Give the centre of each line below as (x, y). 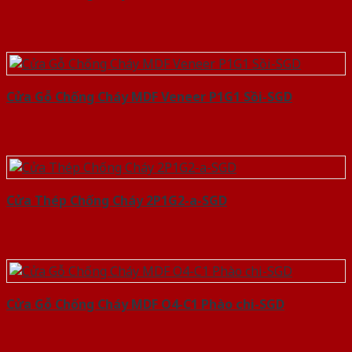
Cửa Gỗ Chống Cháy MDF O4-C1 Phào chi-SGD (145, 304)
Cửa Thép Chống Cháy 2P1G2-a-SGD (117, 200)
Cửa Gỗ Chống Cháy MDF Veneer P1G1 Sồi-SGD (149, 96)
